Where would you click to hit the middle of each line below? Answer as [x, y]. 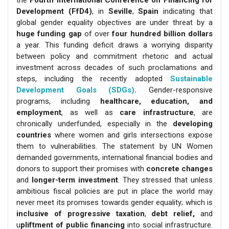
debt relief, [173, 214]
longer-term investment [73, 180]
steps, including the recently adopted [93, 79]
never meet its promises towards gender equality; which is [114, 203]
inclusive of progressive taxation [81, 214]
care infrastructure [157, 113]
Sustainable [191, 79]
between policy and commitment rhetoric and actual [114, 56]
